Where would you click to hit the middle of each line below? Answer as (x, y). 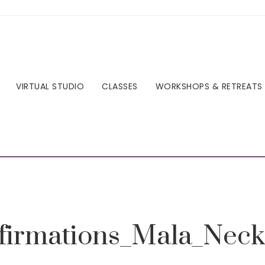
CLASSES (120, 86)
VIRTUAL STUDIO (50, 86)
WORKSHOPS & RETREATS (209, 86)
